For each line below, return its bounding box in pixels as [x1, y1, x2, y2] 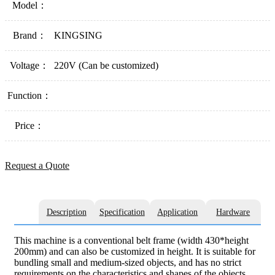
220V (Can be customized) [54, 60, 158, 71]
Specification [99, 207, 145, 217]
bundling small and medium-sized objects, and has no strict [14, 257, 241, 268]
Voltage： [10, 60, 49, 71]
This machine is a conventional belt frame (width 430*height [14, 234, 249, 246]
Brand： [12, 30, 47, 41]
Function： [7, 90, 52, 101]
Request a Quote [5, 160, 69, 171]
